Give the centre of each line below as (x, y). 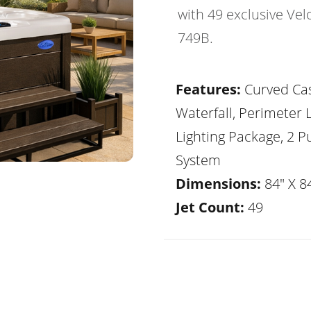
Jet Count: (210, 207)
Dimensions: (218, 184)
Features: (208, 89)
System (198, 160)
